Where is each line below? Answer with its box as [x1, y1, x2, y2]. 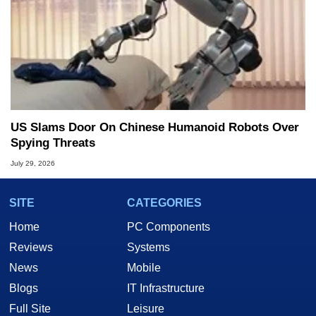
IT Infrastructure [127, 281, 205, 294]
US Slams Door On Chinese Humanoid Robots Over [11, 120, 299, 134]
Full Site [9, 302, 51, 315]
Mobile [127, 261, 161, 274]
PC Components [127, 220, 210, 233]
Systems [127, 241, 170, 253]
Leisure [127, 302, 164, 315]
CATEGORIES [127, 196, 202, 209]
